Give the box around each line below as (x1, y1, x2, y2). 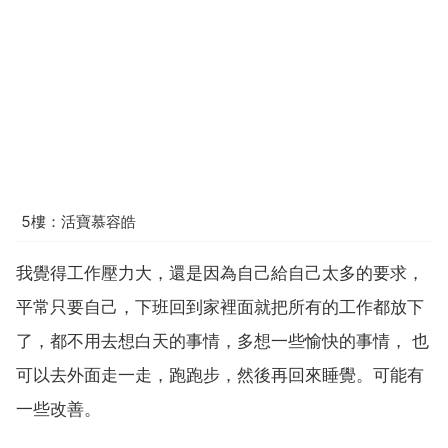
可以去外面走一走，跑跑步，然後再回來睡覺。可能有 (16, 364, 424, 385)
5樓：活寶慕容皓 (21, 212, 136, 232)
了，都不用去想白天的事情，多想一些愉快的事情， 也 (16, 330, 429, 351)
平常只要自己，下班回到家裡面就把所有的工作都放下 (16, 296, 424, 317)
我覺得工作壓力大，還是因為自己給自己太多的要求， (16, 262, 424, 283)
